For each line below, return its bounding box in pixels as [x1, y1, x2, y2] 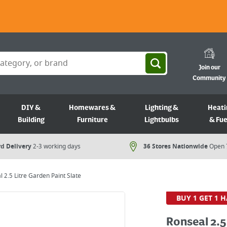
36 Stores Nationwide [143, 142, 208, 151]
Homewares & [69, 104, 116, 112]
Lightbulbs [144, 116, 179, 124]
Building [17, 116, 45, 124]
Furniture [77, 116, 108, 124]
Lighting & [145, 104, 179, 112]
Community [193, 74, 226, 82]
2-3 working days [33, 142, 81, 151]
